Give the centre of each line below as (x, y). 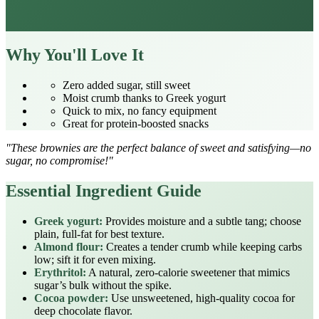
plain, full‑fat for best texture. (99, 234)
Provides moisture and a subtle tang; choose (202, 221)
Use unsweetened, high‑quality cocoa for (202, 298)
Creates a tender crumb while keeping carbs (203, 246)
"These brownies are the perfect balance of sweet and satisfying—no (158, 147)
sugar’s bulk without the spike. (103, 285)
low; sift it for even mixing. (95, 259)
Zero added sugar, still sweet (126, 85)
